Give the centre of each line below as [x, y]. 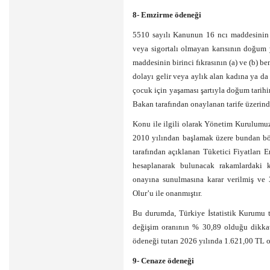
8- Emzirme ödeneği [167, 15]
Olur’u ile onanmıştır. [167, 193]
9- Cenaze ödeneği [163, 261]
